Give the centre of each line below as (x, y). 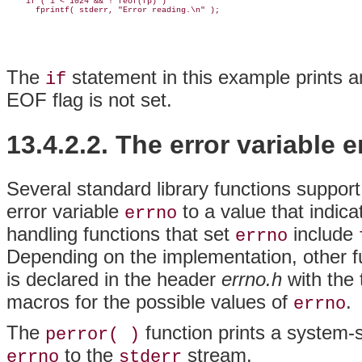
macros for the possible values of (150, 301)
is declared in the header (114, 279)
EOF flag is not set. (89, 100)
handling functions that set (121, 234)
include (323, 234)
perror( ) (93, 334)
